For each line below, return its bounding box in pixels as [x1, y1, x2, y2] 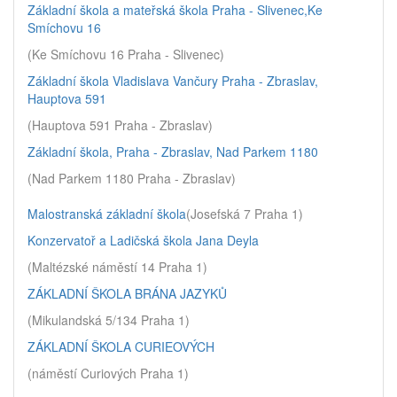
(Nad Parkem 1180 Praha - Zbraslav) [27, 169, 236, 187]
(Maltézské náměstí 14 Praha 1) [27, 258, 207, 276]
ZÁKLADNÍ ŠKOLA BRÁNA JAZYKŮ [27, 284, 227, 302]
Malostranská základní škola [27, 205, 186, 222]
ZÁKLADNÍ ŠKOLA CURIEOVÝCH [27, 338, 214, 355]
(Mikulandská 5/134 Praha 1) [27, 311, 190, 329]
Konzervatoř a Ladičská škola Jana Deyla [27, 231, 259, 249]
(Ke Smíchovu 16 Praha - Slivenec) [27, 45, 224, 63]
